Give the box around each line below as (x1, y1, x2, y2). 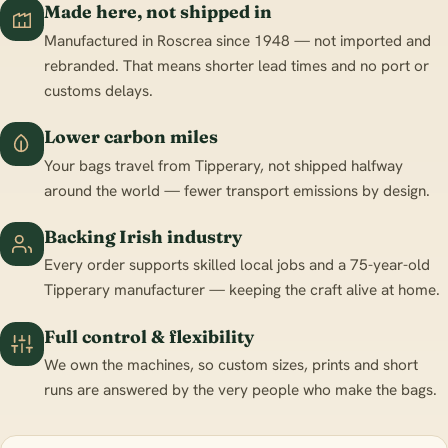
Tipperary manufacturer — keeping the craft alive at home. (44, 280, 440, 301)
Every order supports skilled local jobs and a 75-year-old (44, 255, 430, 276)
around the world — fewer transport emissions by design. (44, 180, 430, 201)
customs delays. (44, 80, 153, 101)
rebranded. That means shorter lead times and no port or (44, 55, 429, 76)
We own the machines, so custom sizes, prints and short (44, 355, 418, 376)
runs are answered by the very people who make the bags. (44, 380, 437, 401)
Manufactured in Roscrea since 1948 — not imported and (44, 30, 431, 51)
